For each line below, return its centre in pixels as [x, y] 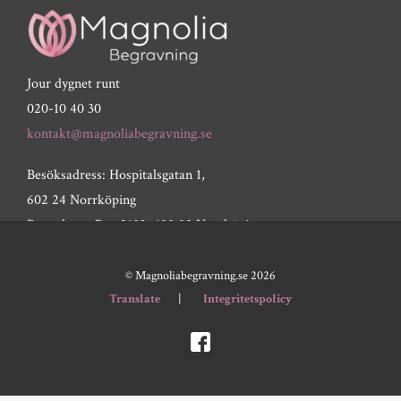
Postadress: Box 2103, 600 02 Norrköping [145, 225]
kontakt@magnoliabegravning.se [119, 133]
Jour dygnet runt [73, 83]
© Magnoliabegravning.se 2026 [200, 275]
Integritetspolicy [247, 299]
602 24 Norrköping [81, 200]
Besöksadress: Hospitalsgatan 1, [116, 175]
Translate [135, 299]
